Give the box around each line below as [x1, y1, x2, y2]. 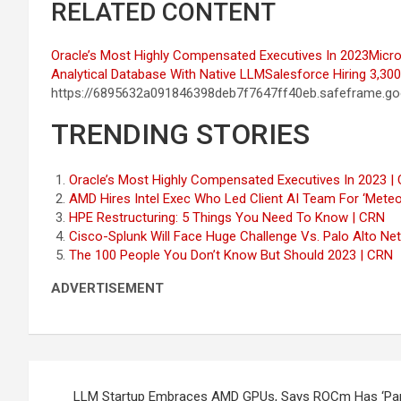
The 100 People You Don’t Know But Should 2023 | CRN [69, 247, 393, 263]
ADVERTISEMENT [51, 280, 164, 296]
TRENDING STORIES [51, 117, 310, 151]
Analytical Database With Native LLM [51, 66, 265, 82]
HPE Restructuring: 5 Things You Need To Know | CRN [69, 209, 385, 226]
